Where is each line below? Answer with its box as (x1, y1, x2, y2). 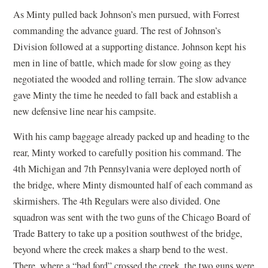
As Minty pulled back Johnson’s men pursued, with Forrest (13, 7, 240, 21)
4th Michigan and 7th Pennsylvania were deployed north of (13, 162, 241, 175)
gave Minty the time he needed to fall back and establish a (13, 88, 238, 102)
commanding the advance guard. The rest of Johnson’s (13, 23, 221, 37)
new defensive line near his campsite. (13, 104, 157, 118)
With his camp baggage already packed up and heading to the (13, 129, 250, 143)
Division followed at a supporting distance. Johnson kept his (13, 39, 246, 53)
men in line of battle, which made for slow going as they (13, 56, 232, 69)
